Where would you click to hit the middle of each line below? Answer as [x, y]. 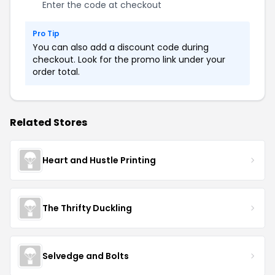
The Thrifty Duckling [87, 208]
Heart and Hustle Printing [99, 160]
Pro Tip [46, 33]
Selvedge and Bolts [86, 256]
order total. [56, 72]
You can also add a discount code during [121, 47]
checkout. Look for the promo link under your [129, 60]
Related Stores [48, 122]
